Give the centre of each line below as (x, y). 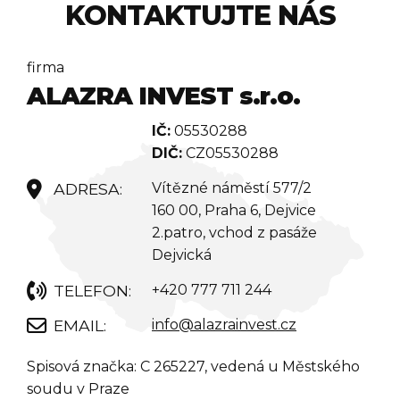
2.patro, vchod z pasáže (234, 233)
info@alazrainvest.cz (224, 325)
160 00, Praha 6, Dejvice (234, 211)
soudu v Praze (78, 389)
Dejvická (182, 255)
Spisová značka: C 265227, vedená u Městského (193, 367)
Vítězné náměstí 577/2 (232, 188)
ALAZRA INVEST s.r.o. (163, 96)
